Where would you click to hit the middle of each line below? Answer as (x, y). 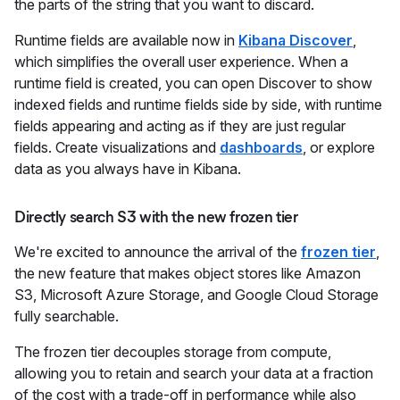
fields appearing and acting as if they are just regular (180, 126)
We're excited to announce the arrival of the (158, 252)
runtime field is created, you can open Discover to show (193, 83)
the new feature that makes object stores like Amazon (187, 273)
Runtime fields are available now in (126, 40)
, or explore (339, 147)
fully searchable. (68, 316)
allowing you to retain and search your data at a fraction (194, 373)
